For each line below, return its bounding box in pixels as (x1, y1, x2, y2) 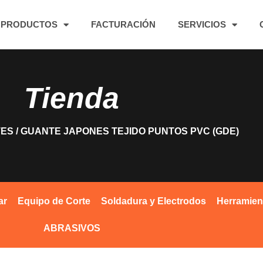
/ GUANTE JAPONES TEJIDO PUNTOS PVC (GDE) (13, 126, 239, 136)
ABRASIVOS (43, 223, 100, 233)
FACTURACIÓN (90, 19, 156, 29)
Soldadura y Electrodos (100, 196, 206, 206)
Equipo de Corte (17, 196, 90, 206)
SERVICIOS (177, 19, 226, 29)
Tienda (24, 82, 119, 114)
